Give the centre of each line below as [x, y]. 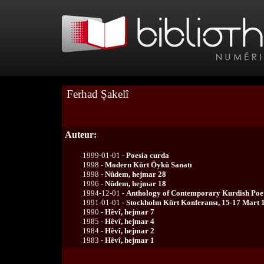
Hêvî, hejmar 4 [130, 221]
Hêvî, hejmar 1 [130, 240]
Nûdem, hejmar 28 [136, 174]
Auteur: [81, 135]
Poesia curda [148, 155]
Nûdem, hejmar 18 [136, 184]
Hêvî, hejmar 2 [130, 231]
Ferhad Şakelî [98, 94]
